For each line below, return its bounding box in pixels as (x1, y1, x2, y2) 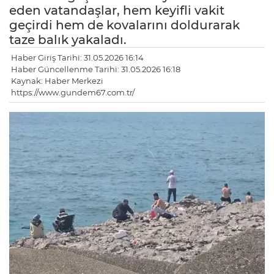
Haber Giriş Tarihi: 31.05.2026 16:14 (11, 53, 144, 63)
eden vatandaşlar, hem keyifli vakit (9, 3, 224, 18)
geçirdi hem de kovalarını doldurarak (9, 18, 240, 33)
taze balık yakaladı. (9, 32, 127, 48)
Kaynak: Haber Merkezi (11, 76, 103, 86)
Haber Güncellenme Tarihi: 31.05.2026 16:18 (11, 64, 180, 75)
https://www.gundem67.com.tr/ (11, 87, 135, 98)
